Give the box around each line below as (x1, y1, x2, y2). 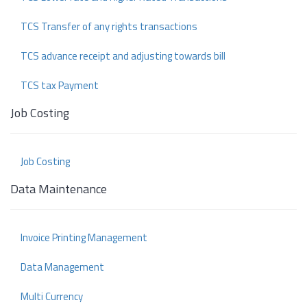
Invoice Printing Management (21, 230, 147, 246)
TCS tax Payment (21, 77, 99, 94)
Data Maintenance (10, 180, 107, 199)
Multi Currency (21, 288, 83, 305)
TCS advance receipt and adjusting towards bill (21, 48, 225, 64)
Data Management (21, 259, 104, 275)
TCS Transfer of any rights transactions (21, 19, 197, 35)
